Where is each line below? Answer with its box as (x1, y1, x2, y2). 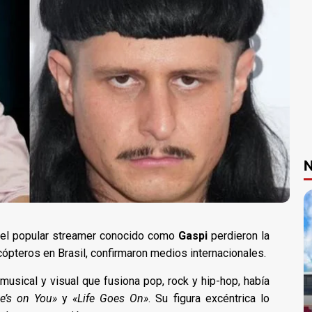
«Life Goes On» (72, 291, 149, 305)
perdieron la (207, 228, 270, 242)
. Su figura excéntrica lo (148, 291, 270, 305)
